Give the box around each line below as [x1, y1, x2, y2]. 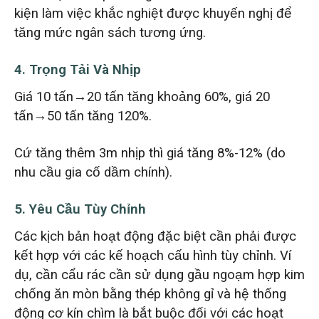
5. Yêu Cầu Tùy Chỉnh [14, 199, 146, 219]
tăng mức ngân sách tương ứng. [14, 22, 206, 43]
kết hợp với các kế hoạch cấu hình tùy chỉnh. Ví [14, 246, 291, 266]
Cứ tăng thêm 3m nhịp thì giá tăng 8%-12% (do [14, 142, 286, 163]
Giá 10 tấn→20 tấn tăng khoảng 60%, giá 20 [14, 87, 270, 108]
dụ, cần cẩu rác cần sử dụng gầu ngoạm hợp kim [14, 265, 305, 286]
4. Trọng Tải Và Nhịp [14, 59, 141, 80]
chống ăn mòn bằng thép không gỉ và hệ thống [14, 284, 286, 305]
